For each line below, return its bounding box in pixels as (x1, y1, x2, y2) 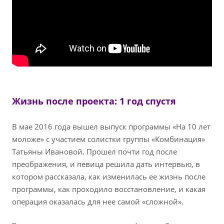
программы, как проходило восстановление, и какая (12, 184, 205, 194)
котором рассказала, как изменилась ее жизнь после (12, 171, 205, 182)
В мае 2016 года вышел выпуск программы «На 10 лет (12, 121, 210, 132)
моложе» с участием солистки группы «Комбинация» (12, 134, 205, 144)
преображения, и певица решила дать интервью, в (12, 159, 200, 169)
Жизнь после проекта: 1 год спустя (12, 95, 176, 107)
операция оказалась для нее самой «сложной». (12, 196, 183, 207)
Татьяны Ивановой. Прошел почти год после (12, 146, 177, 157)
